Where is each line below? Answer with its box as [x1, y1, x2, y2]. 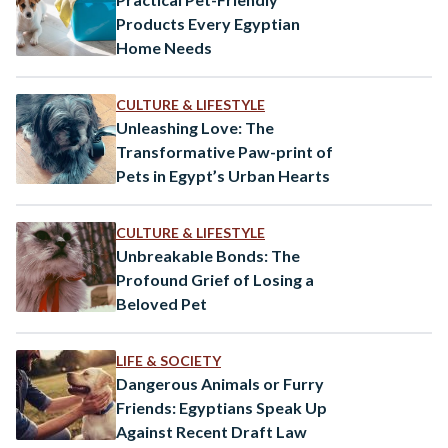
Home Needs [116, 37, 212, 57]
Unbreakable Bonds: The [116, 245, 300, 265]
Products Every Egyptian [116, 13, 300, 33]
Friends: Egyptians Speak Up [116, 397, 327, 417]
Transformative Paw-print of [116, 141, 333, 161]
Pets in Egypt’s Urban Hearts [116, 165, 330, 185]
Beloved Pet [116, 293, 207, 313]
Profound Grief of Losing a [116, 269, 314, 289]
